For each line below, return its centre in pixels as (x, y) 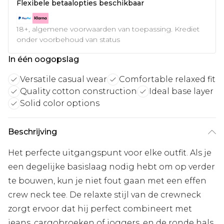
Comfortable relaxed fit (167, 79)
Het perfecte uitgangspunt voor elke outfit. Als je (110, 152)
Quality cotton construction (78, 91)
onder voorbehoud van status (68, 39)
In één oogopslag (43, 59)
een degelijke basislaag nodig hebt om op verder (111, 166)
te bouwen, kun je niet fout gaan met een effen (107, 180)
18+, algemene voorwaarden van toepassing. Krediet (108, 29)
